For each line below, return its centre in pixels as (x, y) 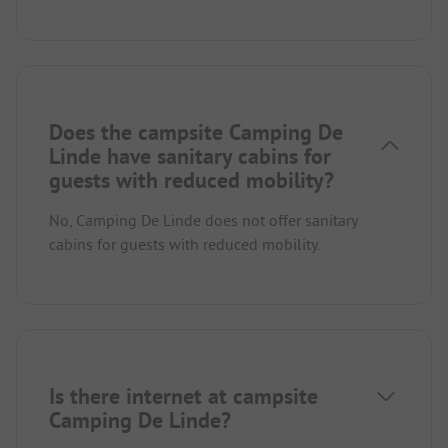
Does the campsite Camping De (196, 131)
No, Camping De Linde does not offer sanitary (203, 219)
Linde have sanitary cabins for (190, 155)
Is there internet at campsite (183, 395)
